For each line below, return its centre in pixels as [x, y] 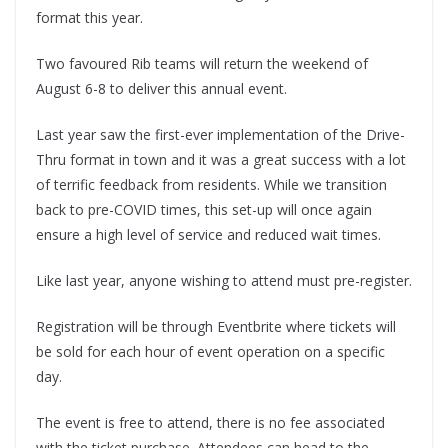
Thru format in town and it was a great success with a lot [221, 160]
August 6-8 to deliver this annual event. [161, 89]
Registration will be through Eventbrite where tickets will [216, 327]
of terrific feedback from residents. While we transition [211, 185]
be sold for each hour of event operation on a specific [210, 352]
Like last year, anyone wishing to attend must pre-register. [224, 281]
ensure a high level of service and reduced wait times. [208, 235]
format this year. [89, 18]
